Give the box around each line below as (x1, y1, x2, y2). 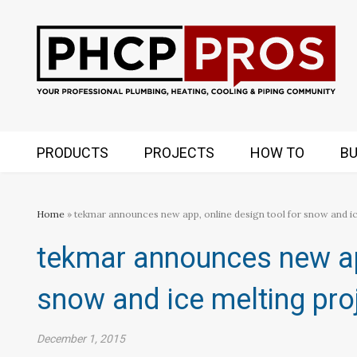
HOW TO (250, 144, 304, 161)
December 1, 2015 (37, 332, 125, 345)
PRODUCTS (37, 144, 108, 161)
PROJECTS (144, 144, 214, 161)
